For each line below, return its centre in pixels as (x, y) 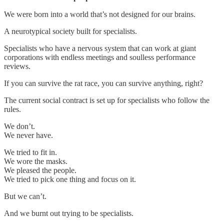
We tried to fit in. (30, 152)
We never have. (28, 135)
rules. (12, 109)
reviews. (17, 66)
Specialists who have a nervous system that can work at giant (100, 48)
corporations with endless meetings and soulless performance (100, 57)
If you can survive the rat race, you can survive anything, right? (103, 83)
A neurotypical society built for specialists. (70, 31)
